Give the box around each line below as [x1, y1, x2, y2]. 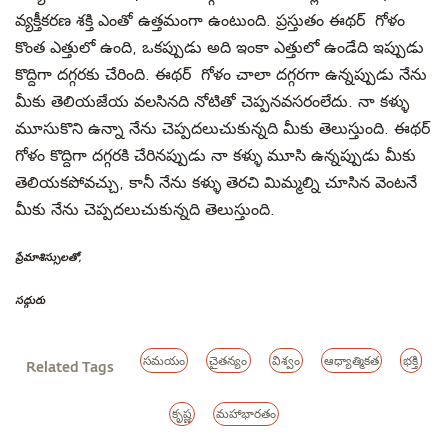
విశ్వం [271, 353, 300, 368]
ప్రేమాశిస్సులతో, [15, 252, 81, 264]
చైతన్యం [209, 353, 248, 368]
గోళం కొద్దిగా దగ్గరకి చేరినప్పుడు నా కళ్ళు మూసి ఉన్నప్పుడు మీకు [15, 147, 416, 165]
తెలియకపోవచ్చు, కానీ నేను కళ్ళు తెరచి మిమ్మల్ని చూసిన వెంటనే [15, 174, 417, 192]
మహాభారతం [216, 407, 277, 422]
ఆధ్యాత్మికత [324, 353, 380, 368]
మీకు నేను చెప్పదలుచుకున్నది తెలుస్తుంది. [15, 201, 275, 219]
